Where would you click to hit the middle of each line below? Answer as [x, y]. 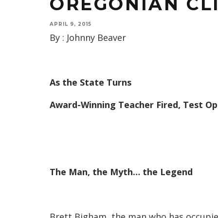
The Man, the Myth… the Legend [121, 172]
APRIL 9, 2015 [71, 24]
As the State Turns [91, 82]
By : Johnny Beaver [88, 37]
